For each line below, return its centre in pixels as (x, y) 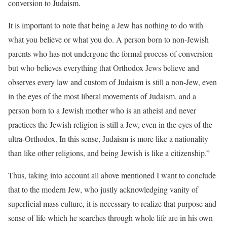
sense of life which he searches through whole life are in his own (110, 218)
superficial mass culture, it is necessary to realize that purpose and (112, 203)
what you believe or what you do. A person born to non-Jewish (108, 39)
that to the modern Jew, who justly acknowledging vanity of (103, 189)
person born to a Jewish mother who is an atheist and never (102, 110)
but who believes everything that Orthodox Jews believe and (104, 68)
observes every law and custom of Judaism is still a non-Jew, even (112, 82)
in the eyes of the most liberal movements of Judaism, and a (102, 96)
